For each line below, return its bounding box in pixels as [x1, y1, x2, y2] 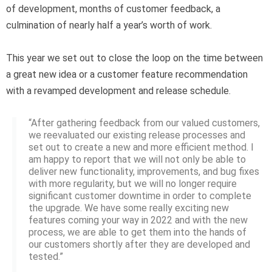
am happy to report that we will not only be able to [29, 153, 246, 165]
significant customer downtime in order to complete [29, 189, 251, 202]
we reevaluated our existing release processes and [29, 129, 245, 141]
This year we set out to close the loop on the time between [6, 52, 263, 64]
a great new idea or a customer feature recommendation [6, 68, 248, 80]
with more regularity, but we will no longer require [29, 177, 237, 189]
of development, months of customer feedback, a [6, 2, 220, 15]
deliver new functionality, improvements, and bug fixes [29, 165, 259, 177]
